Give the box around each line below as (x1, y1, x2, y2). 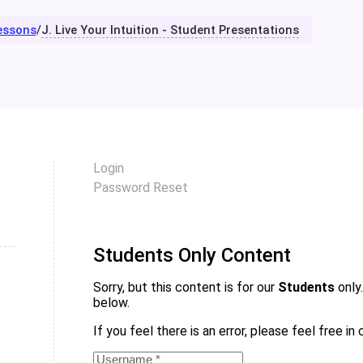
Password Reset (93, 179, 189, 195)
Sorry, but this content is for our (93, 280, 279, 296)
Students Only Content (93, 244, 292, 267)
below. (93, 295, 134, 311)
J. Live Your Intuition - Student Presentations (41, 22, 299, 37)
